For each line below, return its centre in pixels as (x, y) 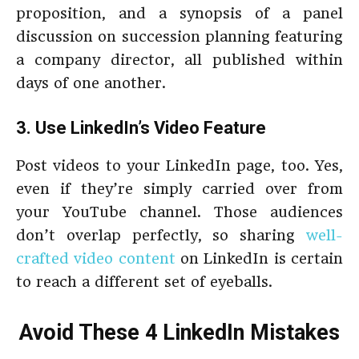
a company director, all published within (179, 60)
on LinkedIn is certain (259, 258)
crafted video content (96, 258)
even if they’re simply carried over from (179, 189)
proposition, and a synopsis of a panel (179, 13)
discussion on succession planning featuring (179, 36)
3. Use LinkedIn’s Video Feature (141, 128)
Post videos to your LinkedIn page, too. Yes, (179, 165)
